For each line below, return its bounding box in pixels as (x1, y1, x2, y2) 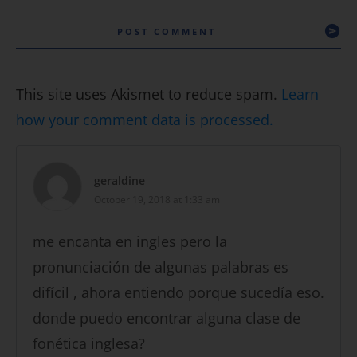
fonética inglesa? (33, 334, 145, 354)
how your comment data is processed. (16, 110, 273, 130)
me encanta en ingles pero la (33, 232, 227, 252)
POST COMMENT (117, 25, 216, 38)
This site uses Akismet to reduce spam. (16, 84, 281, 104)
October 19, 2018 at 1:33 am (94, 193, 220, 207)
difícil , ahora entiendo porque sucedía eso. (33, 283, 324, 303)
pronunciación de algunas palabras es (33, 257, 288, 277)
